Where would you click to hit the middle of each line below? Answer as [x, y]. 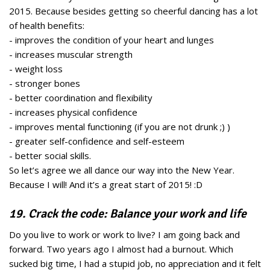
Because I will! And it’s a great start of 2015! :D [106, 185]
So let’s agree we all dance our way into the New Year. [122, 170]
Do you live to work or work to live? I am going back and [124, 235]
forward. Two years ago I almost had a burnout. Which [121, 249]
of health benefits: [47, 26]
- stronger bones [45, 83]
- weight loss [36, 69]
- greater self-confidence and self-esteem [97, 141]
